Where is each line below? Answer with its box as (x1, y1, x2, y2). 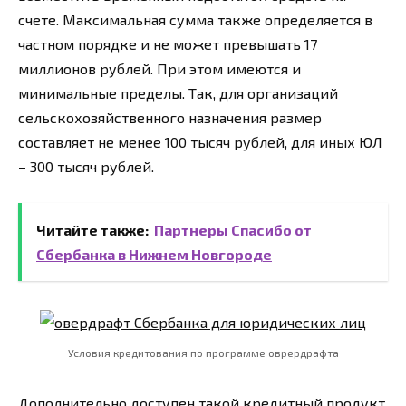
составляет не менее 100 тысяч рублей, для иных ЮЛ (18, 132, 382, 150)
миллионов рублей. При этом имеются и (18, 59, 301, 77)
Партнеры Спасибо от (154, 220, 312, 238)
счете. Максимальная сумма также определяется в (18, 10, 372, 28)
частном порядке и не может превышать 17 (18, 34, 317, 53)
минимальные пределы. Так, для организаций (18, 83, 338, 101)
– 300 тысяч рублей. (18, 157, 154, 175)
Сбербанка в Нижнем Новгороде (36, 245, 272, 263)
